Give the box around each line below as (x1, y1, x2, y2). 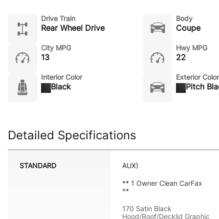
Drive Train (41, 14, 75, 22)
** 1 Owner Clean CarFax (122, 179, 202, 187)
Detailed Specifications (8, 128, 136, 142)
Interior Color (41, 73, 82, 81)
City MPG (41, 44, 71, 52)
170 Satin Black (122, 204, 172, 213)
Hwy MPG (175, 44, 207, 52)
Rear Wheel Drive (41, 23, 105, 33)
